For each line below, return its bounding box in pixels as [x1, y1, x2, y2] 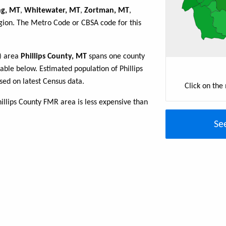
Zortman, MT [84, 7, 129, 15]
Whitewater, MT [24, 7, 80, 15]
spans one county [87, 52, 145, 61]
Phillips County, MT [21, 52, 87, 61]
